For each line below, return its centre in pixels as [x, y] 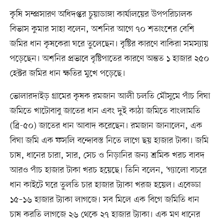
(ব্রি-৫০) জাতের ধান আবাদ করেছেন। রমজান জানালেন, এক [106, 126]
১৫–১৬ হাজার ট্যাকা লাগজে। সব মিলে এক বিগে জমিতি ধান [104, 200]
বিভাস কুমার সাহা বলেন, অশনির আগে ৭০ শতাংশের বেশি [102, 29]
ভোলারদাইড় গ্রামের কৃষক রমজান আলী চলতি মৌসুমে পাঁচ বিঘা [110, 96]
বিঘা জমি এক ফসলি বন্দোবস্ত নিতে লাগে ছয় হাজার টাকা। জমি [109, 141]
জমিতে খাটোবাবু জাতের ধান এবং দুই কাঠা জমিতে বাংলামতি [105, 111]
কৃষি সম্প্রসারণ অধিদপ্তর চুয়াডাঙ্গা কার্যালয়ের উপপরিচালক [101, 15]
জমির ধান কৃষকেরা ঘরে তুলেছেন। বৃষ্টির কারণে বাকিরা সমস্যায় [109, 44]
